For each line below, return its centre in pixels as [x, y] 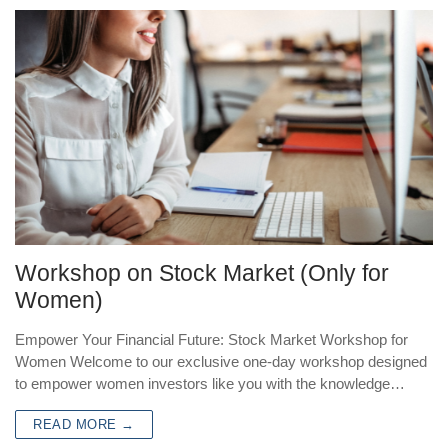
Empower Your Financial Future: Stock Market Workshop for [211, 339]
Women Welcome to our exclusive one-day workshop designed [221, 361]
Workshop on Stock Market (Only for [202, 273]
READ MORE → [84, 424]
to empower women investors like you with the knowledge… [210, 383]
